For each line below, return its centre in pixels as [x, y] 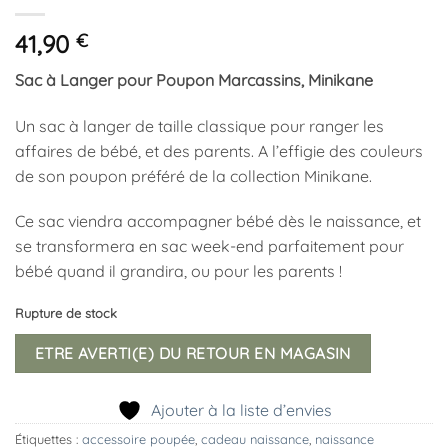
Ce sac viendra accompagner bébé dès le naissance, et [218, 221]
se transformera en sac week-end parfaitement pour [209, 246]
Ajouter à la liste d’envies [241, 410]
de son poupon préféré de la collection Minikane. [193, 175]
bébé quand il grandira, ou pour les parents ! [178, 271]
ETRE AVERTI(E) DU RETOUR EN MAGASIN [192, 352]
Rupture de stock [66, 313]
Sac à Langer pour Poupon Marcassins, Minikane [194, 79]
